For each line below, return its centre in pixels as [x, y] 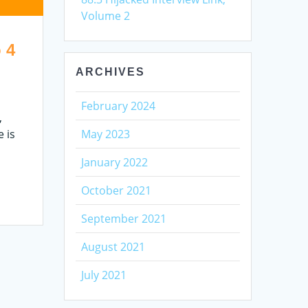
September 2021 [124, 218]
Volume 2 [106, 15]
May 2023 [106, 134]
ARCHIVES [111, 71]
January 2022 [115, 162]
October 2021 [117, 190]
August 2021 [113, 246]
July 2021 [104, 275]
